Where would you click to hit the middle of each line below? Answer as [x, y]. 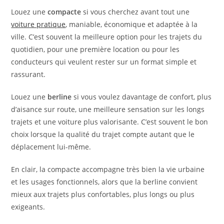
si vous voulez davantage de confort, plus [142, 97]
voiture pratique [38, 24]
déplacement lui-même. [51, 147]
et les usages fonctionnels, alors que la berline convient [104, 182]
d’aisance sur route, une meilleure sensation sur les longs [108, 109]
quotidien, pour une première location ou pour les [95, 49]
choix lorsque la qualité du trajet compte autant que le [103, 134]
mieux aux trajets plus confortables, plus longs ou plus [103, 194]
